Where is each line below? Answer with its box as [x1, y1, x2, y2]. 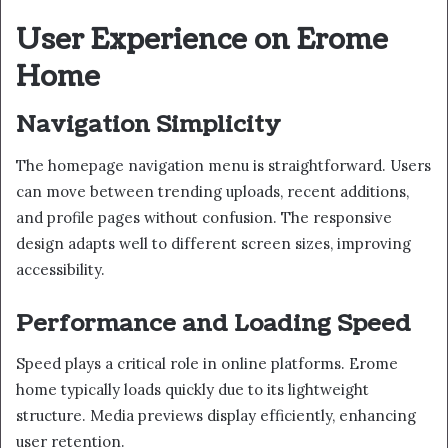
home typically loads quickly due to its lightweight [16, 380, 369, 400]
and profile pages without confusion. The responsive [16, 207, 392, 227]
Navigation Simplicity [16, 108, 281, 142]
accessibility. [16, 259, 105, 279]
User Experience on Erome [16, 20, 388, 59]
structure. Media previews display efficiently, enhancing [16, 406, 416, 426]
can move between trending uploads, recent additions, [16, 181, 409, 201]
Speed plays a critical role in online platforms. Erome [16, 354, 398, 374]
